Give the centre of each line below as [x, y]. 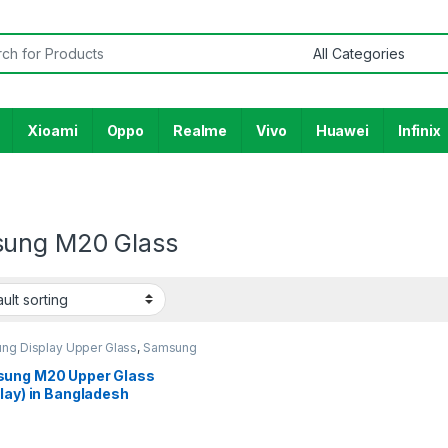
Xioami [52, 130]
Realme [200, 130]
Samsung [169, 348]
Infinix [419, 130]
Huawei [342, 130]
